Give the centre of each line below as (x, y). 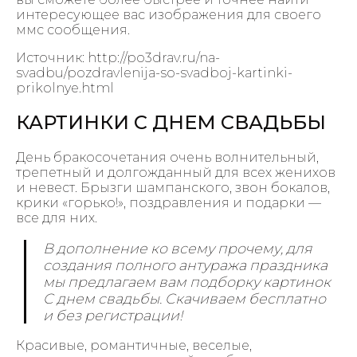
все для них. (57, 218)
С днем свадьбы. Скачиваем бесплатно (185, 298)
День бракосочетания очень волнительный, (167, 158)
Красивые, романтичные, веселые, (134, 345)
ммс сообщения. (73, 29)
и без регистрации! (113, 315)
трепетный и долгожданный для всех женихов (176, 173)
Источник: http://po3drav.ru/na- (118, 57)
